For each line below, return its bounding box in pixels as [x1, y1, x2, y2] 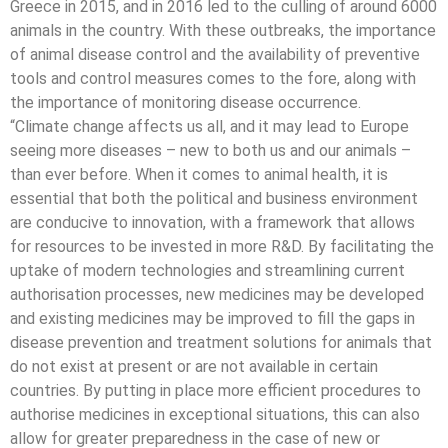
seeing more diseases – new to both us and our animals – [10, 141, 411, 160]
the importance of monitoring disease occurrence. [10, 93, 361, 112]
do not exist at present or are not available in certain [10, 357, 378, 376]
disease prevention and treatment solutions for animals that [10, 333, 432, 352]
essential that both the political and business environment [10, 189, 418, 208]
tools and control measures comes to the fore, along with [10, 69, 416, 88]
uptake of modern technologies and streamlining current [10, 261, 405, 280]
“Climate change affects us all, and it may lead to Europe [10, 117, 409, 136]
